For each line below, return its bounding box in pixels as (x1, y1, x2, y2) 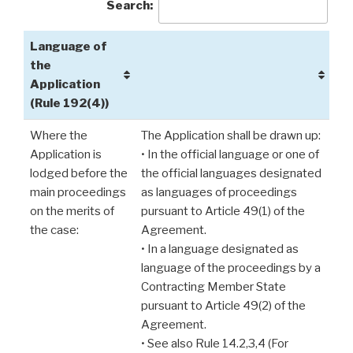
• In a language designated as (141, 242, 299, 257)
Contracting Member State (141, 280, 286, 295)
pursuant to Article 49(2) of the (141, 299, 306, 314)
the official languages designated (141, 166, 321, 181)
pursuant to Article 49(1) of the (141, 204, 305, 219)
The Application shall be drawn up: (141, 128, 321, 143)
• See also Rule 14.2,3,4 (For (141, 336, 288, 351)
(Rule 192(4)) (30, 96, 109, 111)
